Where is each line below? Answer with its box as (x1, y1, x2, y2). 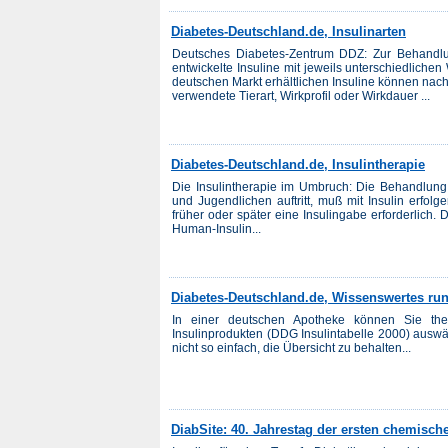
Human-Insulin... (172, 221, 261, 236)
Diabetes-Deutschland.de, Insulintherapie (171, 156, 425, 172)
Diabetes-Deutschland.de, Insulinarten (171, 24, 406, 39)
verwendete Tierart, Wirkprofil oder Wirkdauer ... (172, 89, 430, 103)
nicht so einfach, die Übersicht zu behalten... (172, 340, 411, 355)
